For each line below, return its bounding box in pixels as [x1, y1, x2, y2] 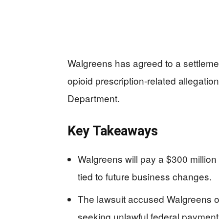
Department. [67, 91, 120, 105]
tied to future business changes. [78, 169, 212, 183]
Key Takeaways [67, 123, 158, 139]
